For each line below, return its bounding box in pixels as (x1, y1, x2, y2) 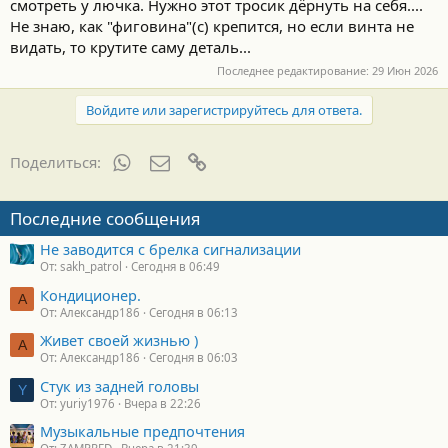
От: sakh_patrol (40, 259, 122, 275)
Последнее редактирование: (217, 63, 372, 78)
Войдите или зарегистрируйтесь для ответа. (86, 101, 362, 119)
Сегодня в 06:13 (149, 304, 238, 320)
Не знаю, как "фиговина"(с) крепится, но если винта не (10, 15, 414, 36)
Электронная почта (168, 150, 311, 170)
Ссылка (206, 150, 260, 170)
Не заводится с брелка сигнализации (40, 239, 301, 260)
